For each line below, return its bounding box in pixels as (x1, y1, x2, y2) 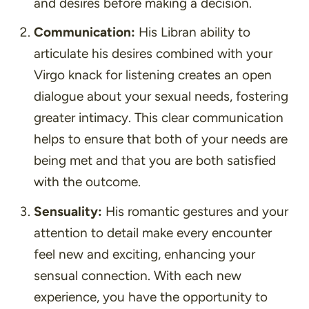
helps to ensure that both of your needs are (33, 131, 288, 148)
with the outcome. (33, 174, 141, 190)
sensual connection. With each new (33, 267, 241, 283)
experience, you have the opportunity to (33, 288, 268, 305)
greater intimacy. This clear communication (33, 110, 283, 126)
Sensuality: (33, 203, 102, 219)
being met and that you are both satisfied (33, 152, 276, 169)
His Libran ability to (134, 24, 250, 41)
